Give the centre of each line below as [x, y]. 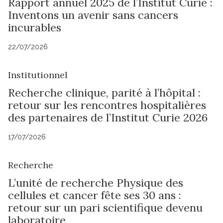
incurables [35, 28]
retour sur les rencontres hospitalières [107, 105]
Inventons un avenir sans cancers [93, 15]
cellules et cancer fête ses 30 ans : [95, 195]
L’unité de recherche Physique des [96, 183]
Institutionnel [38, 75]
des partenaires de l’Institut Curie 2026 [108, 118]
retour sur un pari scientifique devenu [105, 208]
